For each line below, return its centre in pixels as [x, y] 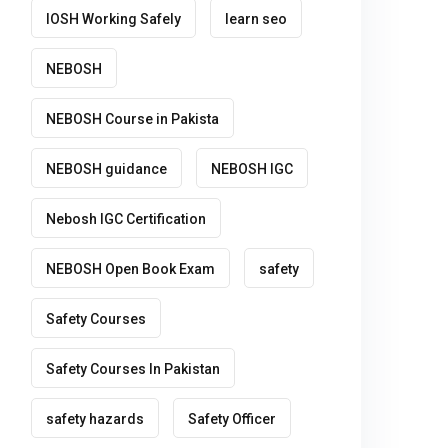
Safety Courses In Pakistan [133, 369]
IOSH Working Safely [113, 19]
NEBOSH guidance [106, 169]
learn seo [256, 19]
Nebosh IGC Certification [126, 219]
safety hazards [95, 419]
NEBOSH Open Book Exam [130, 269]
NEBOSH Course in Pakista [132, 119]
